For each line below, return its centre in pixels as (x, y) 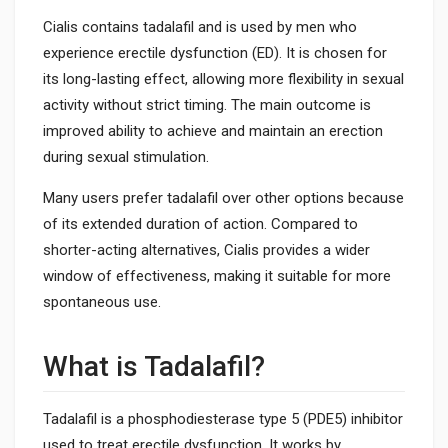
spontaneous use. (102, 302)
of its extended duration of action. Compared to (200, 224)
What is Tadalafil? (154, 366)
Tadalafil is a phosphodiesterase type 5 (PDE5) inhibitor (223, 419)
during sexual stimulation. (126, 157)
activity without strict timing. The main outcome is (207, 105)
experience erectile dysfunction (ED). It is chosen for (215, 53)
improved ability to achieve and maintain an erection (213, 131)
